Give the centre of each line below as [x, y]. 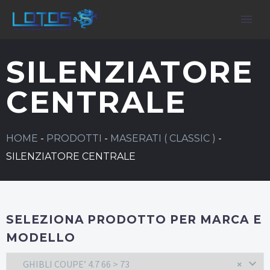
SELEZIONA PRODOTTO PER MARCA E [134, 219]
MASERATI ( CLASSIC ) [163, 138]
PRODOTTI [74, 138]
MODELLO [41, 237]
